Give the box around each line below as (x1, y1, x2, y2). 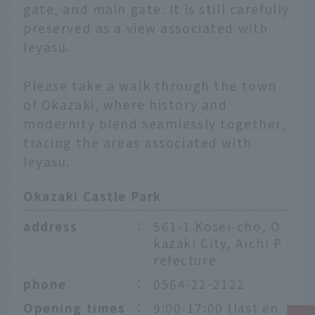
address (23, 217, 78, 235)
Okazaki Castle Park (23, 187, 162, 205)
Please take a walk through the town (23, 76, 277, 94)
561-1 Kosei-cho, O (153, 217, 281, 235)
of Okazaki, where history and (23, 95, 228, 113)
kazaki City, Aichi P (153, 233, 283, 252)
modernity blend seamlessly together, (23, 114, 286, 132)
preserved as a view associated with (23, 18, 269, 37)
